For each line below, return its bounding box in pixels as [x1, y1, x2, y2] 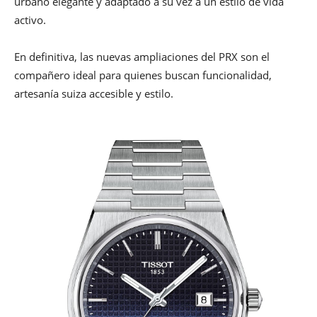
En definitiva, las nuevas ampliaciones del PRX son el [14, 50, 270, 64]
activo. [14, 13, 46, 28]
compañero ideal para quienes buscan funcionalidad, [14, 68, 272, 83]
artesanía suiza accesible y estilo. [14, 86, 173, 101]
